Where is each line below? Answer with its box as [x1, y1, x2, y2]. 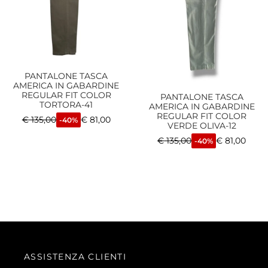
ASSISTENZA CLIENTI [24, 251, 127, 263]
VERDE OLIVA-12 [167, 120, 236, 132]
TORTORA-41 [39, 99, 93, 110]
